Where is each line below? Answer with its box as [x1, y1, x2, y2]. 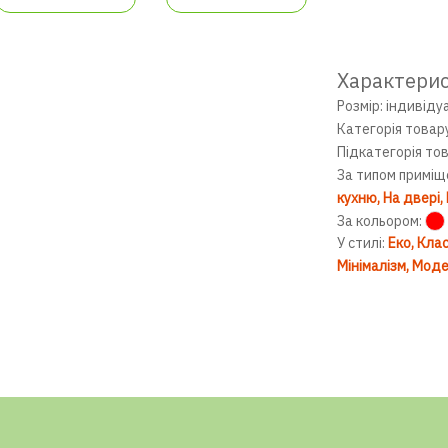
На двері [382, 189, 440, 207]
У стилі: [336, 234, 388, 252]
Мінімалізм [336, 257, 406, 275]
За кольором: [336, 212, 422, 230]
